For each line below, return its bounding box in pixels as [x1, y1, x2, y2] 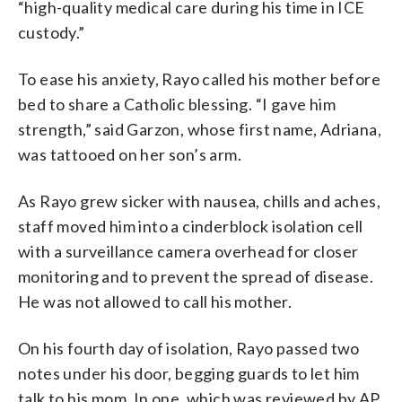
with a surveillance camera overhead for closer [18, 240, 359, 261]
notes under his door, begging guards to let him [18, 363, 360, 383]
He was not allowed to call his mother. [18, 291, 293, 311]
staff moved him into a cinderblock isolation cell [18, 215, 363, 236]
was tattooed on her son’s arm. [18, 144, 241, 164]
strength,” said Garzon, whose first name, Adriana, [18, 118, 381, 139]
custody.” [18, 22, 85, 42]
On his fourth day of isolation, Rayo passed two [18, 337, 360, 358]
